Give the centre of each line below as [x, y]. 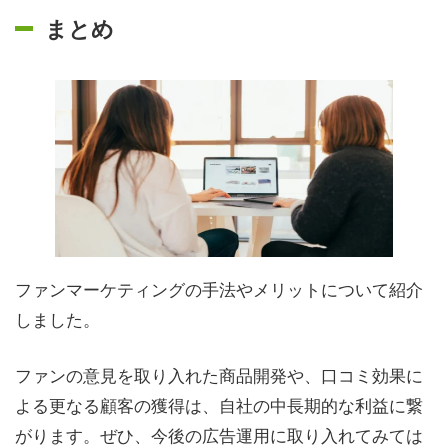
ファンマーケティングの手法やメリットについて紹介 [219, 289]
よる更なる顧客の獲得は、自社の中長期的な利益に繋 [219, 404]
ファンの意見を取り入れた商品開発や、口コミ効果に [219, 374]
